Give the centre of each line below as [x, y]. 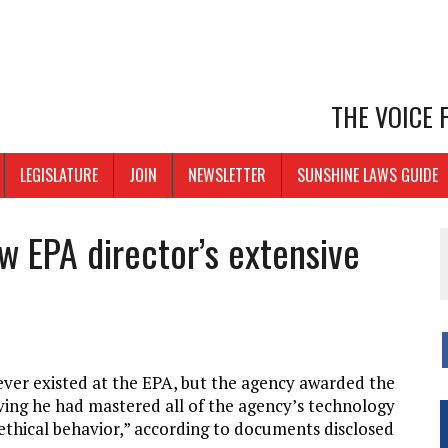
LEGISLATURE [59, 175]
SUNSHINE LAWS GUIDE [367, 175]
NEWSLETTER [227, 175]
